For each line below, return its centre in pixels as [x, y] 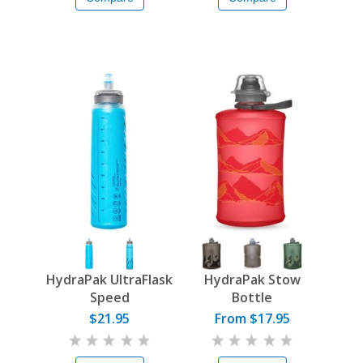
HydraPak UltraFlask [109, 280]
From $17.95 [252, 319]
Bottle [252, 298]
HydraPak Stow [252, 280]
